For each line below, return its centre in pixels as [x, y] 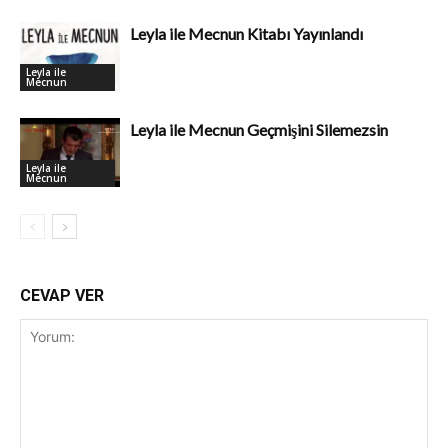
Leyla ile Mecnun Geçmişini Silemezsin [259, 129]
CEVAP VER [62, 295]
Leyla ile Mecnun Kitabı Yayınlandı [246, 33]
